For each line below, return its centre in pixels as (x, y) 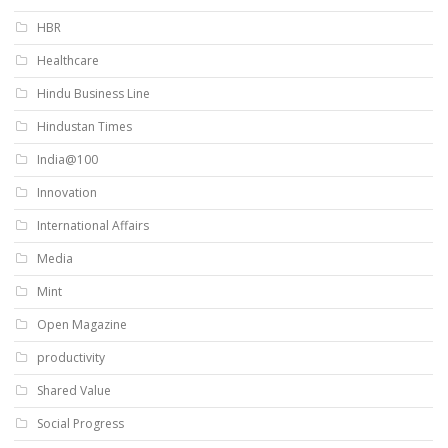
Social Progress (80, 424)
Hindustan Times (84, 127)
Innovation (67, 193)
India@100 (67, 160)
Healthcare (68, 61)
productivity (71, 358)
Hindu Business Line (93, 94)
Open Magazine (82, 325)
